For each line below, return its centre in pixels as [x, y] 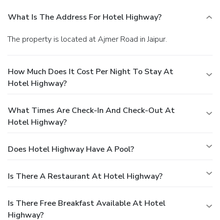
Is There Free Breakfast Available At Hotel [87, 203]
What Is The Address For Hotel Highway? [85, 17]
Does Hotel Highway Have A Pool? [71, 149]
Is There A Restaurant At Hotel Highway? [85, 176]
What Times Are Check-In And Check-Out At [91, 110]
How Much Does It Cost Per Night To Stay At [91, 71]
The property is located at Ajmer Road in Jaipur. [89, 39]
